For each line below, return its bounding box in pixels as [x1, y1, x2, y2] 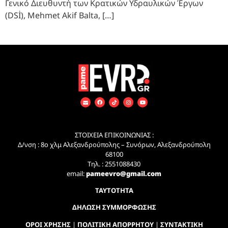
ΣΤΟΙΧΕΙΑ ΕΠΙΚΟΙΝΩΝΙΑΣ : [74, 130, 154, 139]
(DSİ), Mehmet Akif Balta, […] [5, 10, 114, 21]
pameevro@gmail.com [86, 168, 161, 178]
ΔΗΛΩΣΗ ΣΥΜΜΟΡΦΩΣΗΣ [72, 203, 156, 212]
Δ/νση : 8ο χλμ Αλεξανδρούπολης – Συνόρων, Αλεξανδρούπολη [17, 139, 211, 149]
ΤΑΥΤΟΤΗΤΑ [95, 185, 133, 195]
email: [67, 168, 84, 178]
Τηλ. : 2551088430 [88, 159, 140, 168]
